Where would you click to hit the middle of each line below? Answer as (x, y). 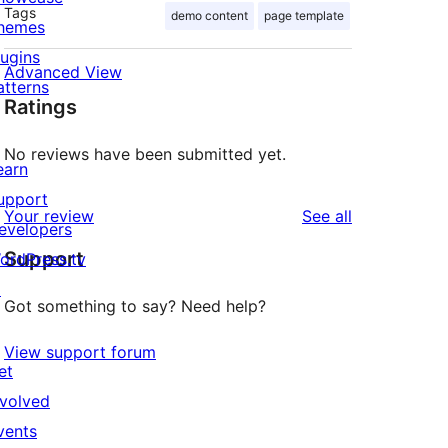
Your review (49, 216)
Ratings (40, 107)
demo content (209, 16)
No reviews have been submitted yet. (145, 154)
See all (327, 216)
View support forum (80, 352)
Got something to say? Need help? (135, 306)
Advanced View (63, 72)
